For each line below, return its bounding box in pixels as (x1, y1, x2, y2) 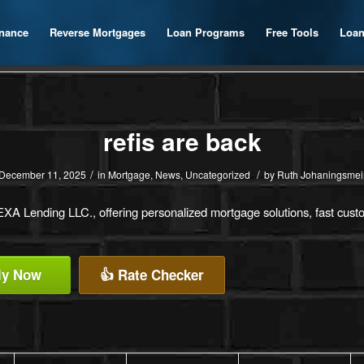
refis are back (102, 123, 262, 158)
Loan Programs (167, 24, 245, 40)
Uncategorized (184, 167, 250, 181)
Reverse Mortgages (50, 24, 145, 40)
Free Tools (266, 24, 318, 40)
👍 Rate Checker (100, 265, 204, 285)
